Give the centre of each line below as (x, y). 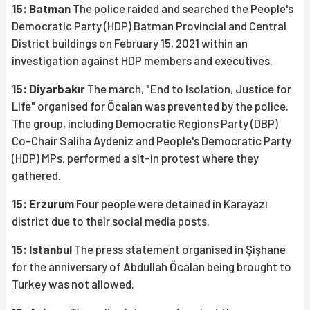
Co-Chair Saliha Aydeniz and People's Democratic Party (152, 141)
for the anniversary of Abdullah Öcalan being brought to (152, 267)
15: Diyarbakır (48, 89)
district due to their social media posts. (111, 221)
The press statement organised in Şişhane (179, 249)
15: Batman (41, 9)
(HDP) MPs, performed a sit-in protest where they (135, 158)
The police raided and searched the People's (182, 9)
